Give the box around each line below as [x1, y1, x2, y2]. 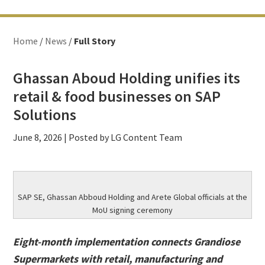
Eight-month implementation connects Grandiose [13, 235, 241, 248]
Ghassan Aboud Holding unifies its [13, 68, 241, 88]
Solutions [13, 105, 77, 124]
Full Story [74, 35, 116, 47]
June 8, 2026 [13, 131, 63, 143]
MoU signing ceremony [92, 205, 173, 215]
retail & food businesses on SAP [13, 86, 221, 106]
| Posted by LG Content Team [62, 131, 183, 143]
